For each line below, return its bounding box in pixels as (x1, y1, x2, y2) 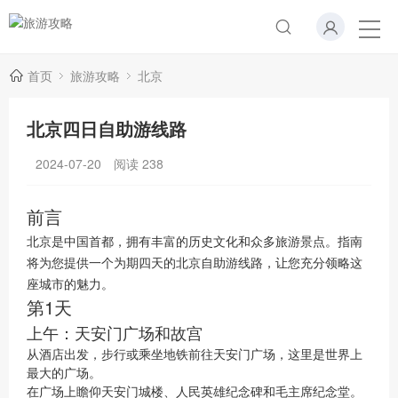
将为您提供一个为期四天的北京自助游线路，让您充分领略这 (27, 253, 362, 271)
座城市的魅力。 (27, 275, 114, 292)
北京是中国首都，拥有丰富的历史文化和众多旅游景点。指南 (27, 232, 362, 250)
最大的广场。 (27, 363, 101, 381)
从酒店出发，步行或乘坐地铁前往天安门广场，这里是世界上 (27, 345, 362, 362)
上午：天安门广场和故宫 (27, 321, 203, 344)
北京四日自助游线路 (27, 115, 187, 141)
